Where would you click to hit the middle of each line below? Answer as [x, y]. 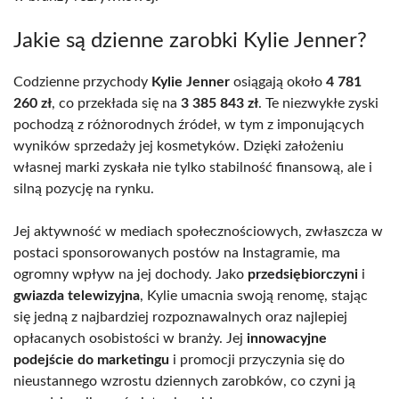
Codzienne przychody [82, 81]
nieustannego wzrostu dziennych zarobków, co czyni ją [184, 381]
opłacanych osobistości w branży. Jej [130, 338]
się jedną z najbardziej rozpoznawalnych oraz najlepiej [180, 317]
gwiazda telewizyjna [77, 295]
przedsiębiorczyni [303, 274]
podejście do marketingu [91, 359]
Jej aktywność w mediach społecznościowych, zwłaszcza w [198, 231]
